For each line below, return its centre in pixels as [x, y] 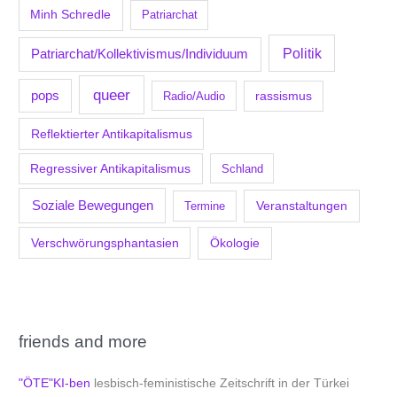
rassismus [283, 96]
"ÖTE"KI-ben [55, 384]
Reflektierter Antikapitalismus [111, 133]
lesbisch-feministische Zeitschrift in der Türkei [220, 384]
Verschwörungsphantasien [105, 242]
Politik [302, 54]
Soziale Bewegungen [92, 206]
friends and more [83, 342]
